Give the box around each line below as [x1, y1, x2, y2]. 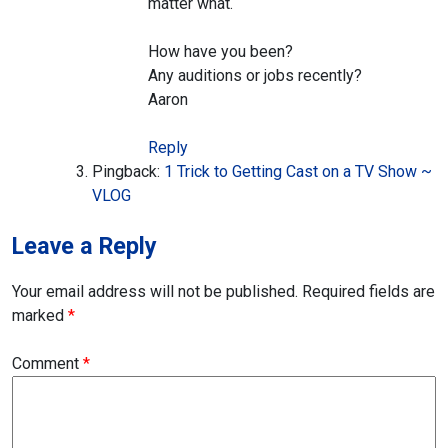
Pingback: [92, 162, 164, 182]
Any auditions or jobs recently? [148, 66, 362, 86]
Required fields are [302, 282, 435, 302]
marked [12, 306, 68, 326]
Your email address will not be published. [12, 282, 298, 302]
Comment [12, 354, 83, 374]
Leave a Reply [12, 232, 157, 261]
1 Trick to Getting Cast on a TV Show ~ [164, 162, 432, 182]
